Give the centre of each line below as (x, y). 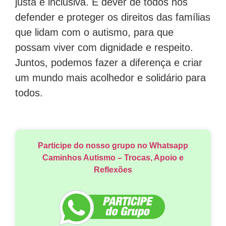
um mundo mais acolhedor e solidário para (110, 77)
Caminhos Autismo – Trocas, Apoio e (113, 158)
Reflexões (113, 170)
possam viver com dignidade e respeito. (104, 47)
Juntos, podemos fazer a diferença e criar (109, 62)
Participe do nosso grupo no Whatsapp (113, 146)
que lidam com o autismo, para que (94, 32)
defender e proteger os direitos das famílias (113, 17)
